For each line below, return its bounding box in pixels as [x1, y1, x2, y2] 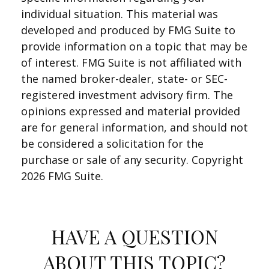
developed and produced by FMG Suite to [21, 23, 235, 37]
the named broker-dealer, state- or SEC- [21, 71, 228, 86]
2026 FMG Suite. [21, 169, 103, 183]
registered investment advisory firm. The [21, 88, 233, 102]
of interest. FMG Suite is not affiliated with [21, 55, 241, 70]
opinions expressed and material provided [21, 104, 240, 118]
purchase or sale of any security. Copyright [21, 153, 243, 167]
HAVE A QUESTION [50, 223, 219, 249]
